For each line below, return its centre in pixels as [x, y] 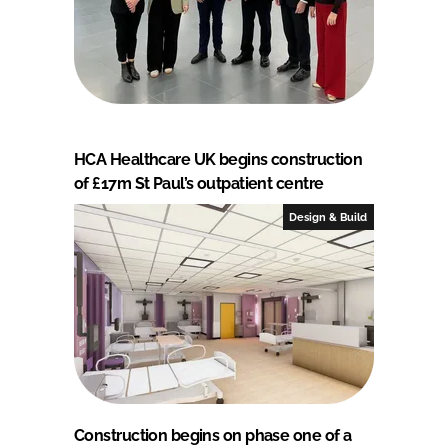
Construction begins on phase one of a [213, 435]
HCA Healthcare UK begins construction [218, 159]
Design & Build [328, 216]
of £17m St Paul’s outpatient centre [199, 183]
